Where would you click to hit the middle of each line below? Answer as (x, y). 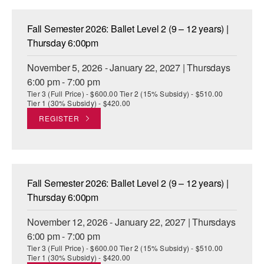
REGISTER (59, 118)
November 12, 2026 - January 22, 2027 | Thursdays (131, 222)
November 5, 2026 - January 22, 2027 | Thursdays (129, 68)
